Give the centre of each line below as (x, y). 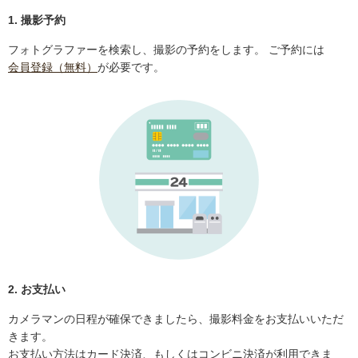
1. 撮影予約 (37, 20)
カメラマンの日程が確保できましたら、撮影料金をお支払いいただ (176, 319)
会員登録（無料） (53, 68)
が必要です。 (131, 68)
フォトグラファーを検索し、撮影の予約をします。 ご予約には (166, 50)
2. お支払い (37, 290)
